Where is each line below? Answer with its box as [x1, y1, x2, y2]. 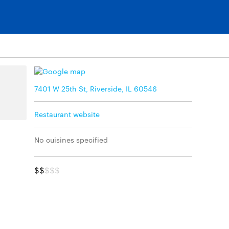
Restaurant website [34, 108, 100, 119]
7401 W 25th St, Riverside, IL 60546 [34, 83, 157, 94]
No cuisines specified [34, 134, 108, 145]
